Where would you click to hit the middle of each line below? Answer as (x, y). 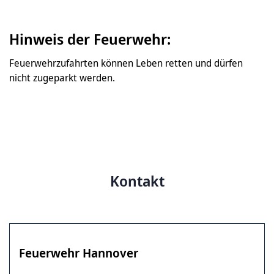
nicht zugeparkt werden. (62, 78)
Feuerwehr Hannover (79, 253)
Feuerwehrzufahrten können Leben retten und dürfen (126, 63)
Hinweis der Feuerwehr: (90, 39)
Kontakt (137, 181)
